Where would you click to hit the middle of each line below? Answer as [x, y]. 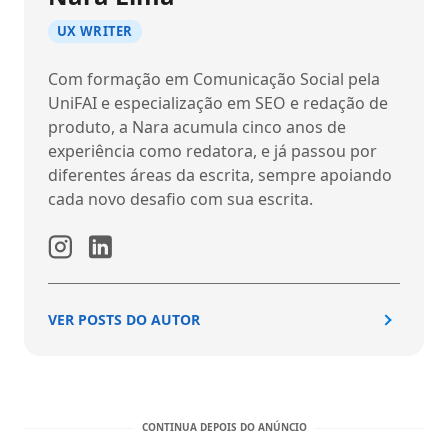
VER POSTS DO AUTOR [124, 320]
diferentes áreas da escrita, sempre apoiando [220, 174]
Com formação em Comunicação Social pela [214, 78]
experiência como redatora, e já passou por [212, 150]
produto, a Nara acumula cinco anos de [197, 126]
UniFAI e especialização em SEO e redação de [218, 102]
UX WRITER [95, 31]
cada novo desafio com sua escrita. [180, 198]
